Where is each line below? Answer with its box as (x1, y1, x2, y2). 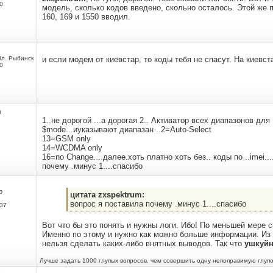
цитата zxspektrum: (70, 190, 144, 199)
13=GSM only (42, 134, 91, 143)
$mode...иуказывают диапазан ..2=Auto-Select (42, 125, 211, 134)
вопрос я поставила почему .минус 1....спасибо (70, 199, 246, 208)
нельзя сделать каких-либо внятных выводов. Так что (42, 239, 244, 248)
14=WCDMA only (42, 143, 102, 152)
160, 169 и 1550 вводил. (42, 12, 130, 21)
